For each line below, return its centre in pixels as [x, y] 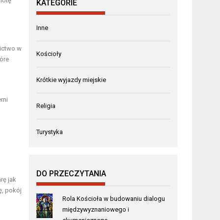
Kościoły [49, 54]
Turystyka [50, 132]
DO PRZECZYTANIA [71, 173]
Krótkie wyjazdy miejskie [71, 80]
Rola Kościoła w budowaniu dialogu [113, 198]
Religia [46, 106]
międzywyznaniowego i [96, 209]
